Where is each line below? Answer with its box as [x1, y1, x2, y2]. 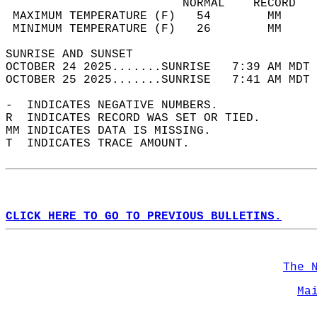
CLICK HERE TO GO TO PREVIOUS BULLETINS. [6, 210, 282, 223]
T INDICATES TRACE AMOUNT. [6, 137, 204, 150]
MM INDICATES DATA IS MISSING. [6, 125, 225, 137]
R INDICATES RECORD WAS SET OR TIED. [6, 112, 275, 125]
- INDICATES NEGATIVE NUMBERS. [6, 99, 232, 112]
